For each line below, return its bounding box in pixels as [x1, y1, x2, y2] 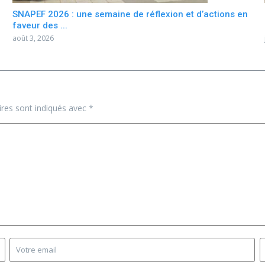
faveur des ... [12, 20, 67, 31]
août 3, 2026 [12, 33, 54, 43]
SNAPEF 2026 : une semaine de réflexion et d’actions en [12, 9, 248, 20]
